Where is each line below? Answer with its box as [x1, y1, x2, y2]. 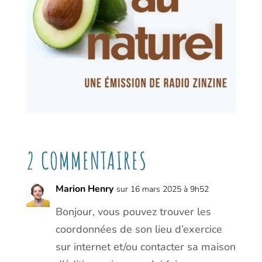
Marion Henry [55, 182, 113, 195]
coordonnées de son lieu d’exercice [55, 222, 222, 236]
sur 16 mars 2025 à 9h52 [116, 183, 209, 195]
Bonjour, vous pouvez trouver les [55, 204, 211, 219]
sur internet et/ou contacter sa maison [55, 239, 236, 254]
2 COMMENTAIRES [26, 145, 147, 175]
